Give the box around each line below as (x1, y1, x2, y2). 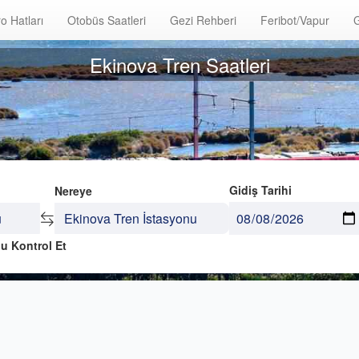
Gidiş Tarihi (228, 182, 292, 198)
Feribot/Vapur (260, 12, 329, 28)
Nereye (54, 183, 92, 199)
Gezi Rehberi (170, 12, 236, 28)
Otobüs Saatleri (67, 12, 146, 28)
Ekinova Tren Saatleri (89, 50, 270, 79)
